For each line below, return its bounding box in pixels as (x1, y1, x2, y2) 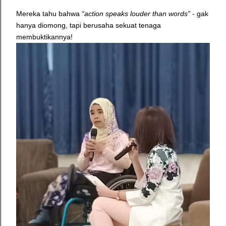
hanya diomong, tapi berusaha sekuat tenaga (16, 21, 161, 30)
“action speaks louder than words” (82, 10, 190, 18)
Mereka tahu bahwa (16, 10, 82, 18)
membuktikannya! (16, 33, 73, 41)
